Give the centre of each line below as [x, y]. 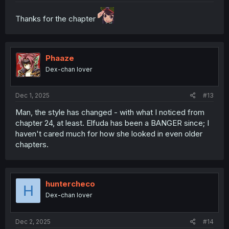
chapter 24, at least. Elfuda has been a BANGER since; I [112, 123]
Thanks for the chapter [56, 18]
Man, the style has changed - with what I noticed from [110, 112]
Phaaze [60, 58]
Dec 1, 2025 [32, 96]
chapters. [32, 145]
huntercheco [70, 184]
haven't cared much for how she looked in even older [109, 134]
